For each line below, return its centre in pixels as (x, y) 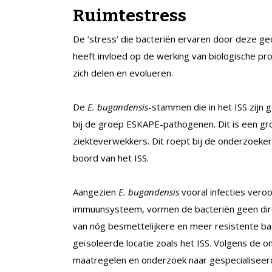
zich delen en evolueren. (123, 73)
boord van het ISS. (111, 158)
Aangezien (96, 192)
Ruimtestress (130, 15)
